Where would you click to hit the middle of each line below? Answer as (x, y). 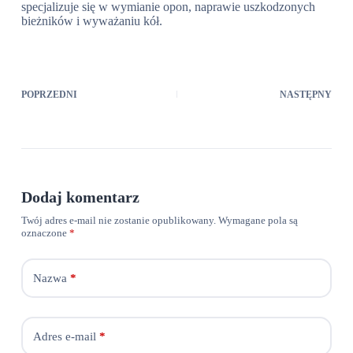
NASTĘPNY (306, 95)
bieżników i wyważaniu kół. (91, 21)
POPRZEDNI (49, 95)
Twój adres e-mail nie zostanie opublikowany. (118, 220)
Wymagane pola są (258, 220)
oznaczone (45, 233)
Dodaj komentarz (80, 197)
